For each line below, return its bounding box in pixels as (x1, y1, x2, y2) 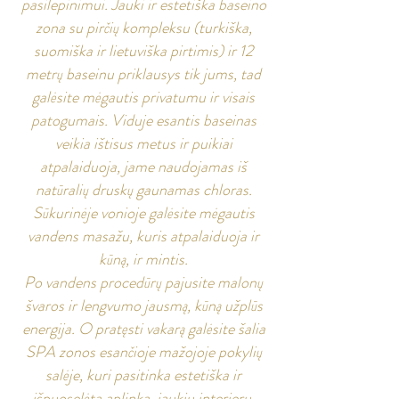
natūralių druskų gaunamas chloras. (35, 178, 252, 201)
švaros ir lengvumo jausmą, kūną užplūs (24, 294, 263, 317)
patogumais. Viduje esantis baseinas (30, 109, 256, 132)
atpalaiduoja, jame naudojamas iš (40, 155, 247, 178)
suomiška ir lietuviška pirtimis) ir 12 (34, 39, 253, 62)
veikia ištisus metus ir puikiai (54, 132, 232, 155)
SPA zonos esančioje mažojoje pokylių (25, 340, 262, 363)
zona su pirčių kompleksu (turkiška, (35, 16, 252, 39)
